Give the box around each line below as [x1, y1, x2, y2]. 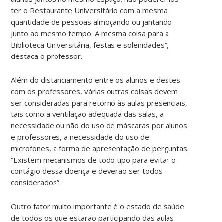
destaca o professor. [11, 51, 83, 61]
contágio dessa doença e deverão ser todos [11, 166, 163, 176]
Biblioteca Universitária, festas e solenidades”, [11, 39, 169, 50]
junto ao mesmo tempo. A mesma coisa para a [11, 28, 169, 38]
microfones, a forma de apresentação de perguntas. [11, 143, 189, 153]
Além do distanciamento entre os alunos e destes [11, 74, 181, 85]
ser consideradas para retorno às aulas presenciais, [11, 97, 188, 108]
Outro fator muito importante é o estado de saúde [11, 201, 185, 211]
